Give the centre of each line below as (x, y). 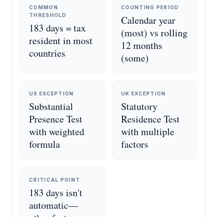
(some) (135, 58)
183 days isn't (56, 193)
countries (47, 53)
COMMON (44, 7)
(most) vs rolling (154, 33)
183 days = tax (57, 28)
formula (45, 144)
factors (135, 144)
